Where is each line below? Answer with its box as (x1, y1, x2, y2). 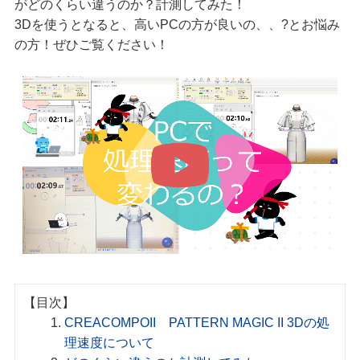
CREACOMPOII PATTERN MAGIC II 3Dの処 (64, 315, 330, 329)
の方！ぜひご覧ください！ (14, 38, 169, 51)
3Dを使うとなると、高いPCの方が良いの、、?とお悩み (14, 18, 340, 31)
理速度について (64, 335, 155, 350)
